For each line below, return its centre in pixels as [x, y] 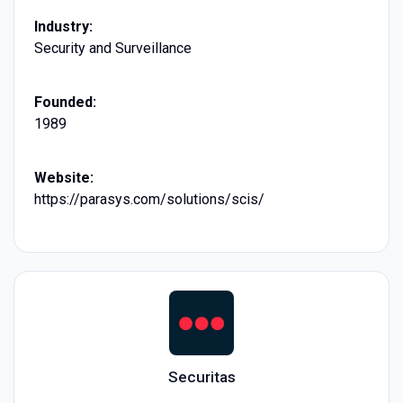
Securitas [201, 377]
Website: [63, 177]
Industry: [63, 26]
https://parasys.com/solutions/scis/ [149, 199]
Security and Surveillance [112, 48]
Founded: [65, 102]
